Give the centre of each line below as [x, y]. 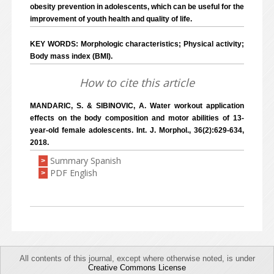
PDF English [74, 173]
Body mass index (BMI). [71, 56]
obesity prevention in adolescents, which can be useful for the [137, 7]
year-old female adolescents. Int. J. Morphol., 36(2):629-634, [137, 130]
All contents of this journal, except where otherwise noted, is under [137, 258]
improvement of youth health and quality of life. [111, 19]
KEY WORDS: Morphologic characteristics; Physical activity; [137, 44]
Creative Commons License [137, 268]
